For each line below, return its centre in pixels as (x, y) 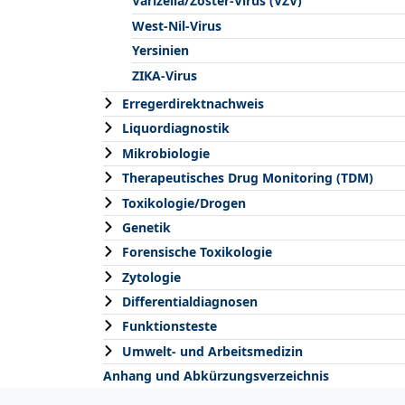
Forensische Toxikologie (197, 252)
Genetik (146, 227)
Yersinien (160, 51)
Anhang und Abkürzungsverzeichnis (216, 376)
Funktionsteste (170, 326)
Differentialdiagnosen (190, 302)
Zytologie (151, 277)
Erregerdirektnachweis (193, 104)
